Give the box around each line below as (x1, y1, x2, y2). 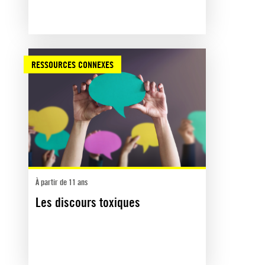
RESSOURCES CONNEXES (31, 58, 114, 70)
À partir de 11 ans (35, 176, 88, 187)
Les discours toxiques (35, 194, 140, 210)
